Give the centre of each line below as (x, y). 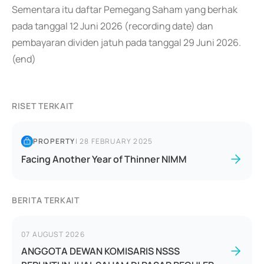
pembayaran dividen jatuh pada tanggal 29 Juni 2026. (126, 42)
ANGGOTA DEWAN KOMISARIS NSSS (100, 251)
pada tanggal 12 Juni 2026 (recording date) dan (113, 26)
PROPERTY (54, 141)
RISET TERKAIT (43, 106)
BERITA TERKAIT (46, 200)
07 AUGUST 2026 (53, 234)
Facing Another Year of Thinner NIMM (104, 159)
